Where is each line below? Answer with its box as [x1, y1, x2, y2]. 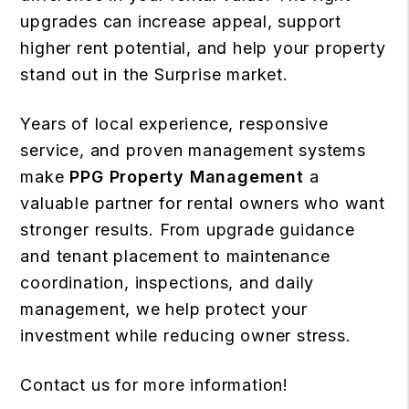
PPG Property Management [69, 167, 304, 187]
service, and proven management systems [20, 141, 366, 161]
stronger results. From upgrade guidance [20, 220, 355, 240]
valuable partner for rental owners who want [20, 194, 385, 214]
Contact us [20, 375, 110, 395]
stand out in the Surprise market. [20, 65, 288, 85]
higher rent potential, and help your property [20, 38, 386, 58]
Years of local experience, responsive [20, 114, 329, 134]
